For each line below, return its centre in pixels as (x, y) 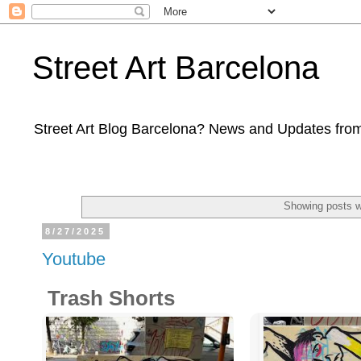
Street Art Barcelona (176, 68)
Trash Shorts (108, 298)
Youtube (74, 259)
